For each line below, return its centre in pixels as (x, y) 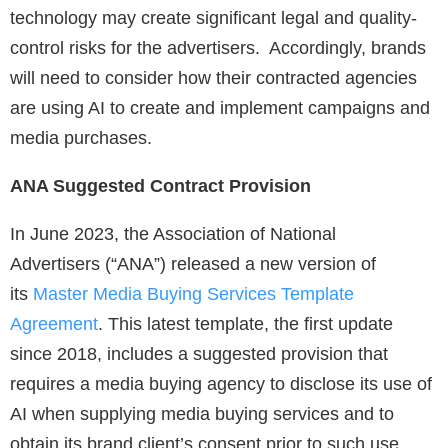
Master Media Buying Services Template (193, 294)
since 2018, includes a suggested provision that (199, 354)
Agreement (54, 324)
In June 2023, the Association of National (173, 234)
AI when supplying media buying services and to (202, 414)
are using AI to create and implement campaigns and (220, 108)
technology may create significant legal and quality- (213, 18)
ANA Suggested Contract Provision (160, 186)
